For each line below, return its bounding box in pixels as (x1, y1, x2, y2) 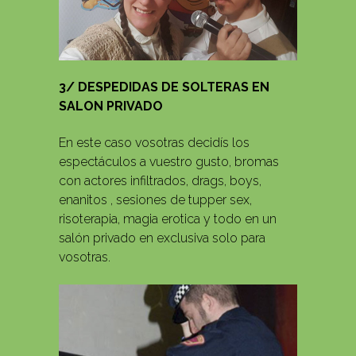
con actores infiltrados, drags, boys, (59, 173, 261, 189)
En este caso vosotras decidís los (59, 135, 250, 151)
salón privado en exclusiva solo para (59, 230, 265, 246)
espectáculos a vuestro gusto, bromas (59, 154, 279, 170)
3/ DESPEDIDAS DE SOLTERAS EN (59, 79, 269, 95)
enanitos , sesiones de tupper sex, (59, 192, 252, 208)
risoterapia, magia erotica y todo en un (59, 211, 277, 227)
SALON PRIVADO (59, 99, 163, 114)
